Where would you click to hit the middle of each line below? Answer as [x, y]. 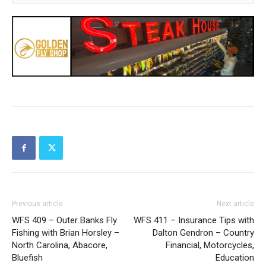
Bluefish [27, 258]
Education [235, 258]
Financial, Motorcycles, [210, 246]
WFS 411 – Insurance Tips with [194, 221]
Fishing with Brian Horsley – [66, 233]
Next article [235, 204]
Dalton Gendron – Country [203, 233]
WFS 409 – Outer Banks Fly [64, 221]
